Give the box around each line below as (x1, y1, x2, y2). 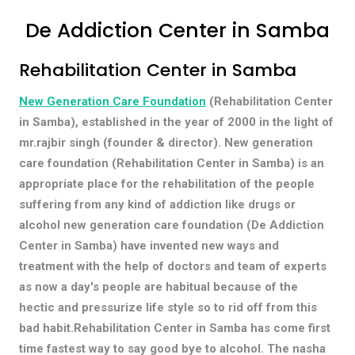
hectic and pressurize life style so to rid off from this (18, 300, 317, 315)
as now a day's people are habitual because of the (18, 279, 298, 294)
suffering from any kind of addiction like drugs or (18, 197, 296, 212)
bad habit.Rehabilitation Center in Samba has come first (18, 320, 330, 335)
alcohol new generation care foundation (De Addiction (18, 217, 324, 232)
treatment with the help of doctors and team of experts (18, 258, 326, 273)
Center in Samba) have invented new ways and (18, 238, 279, 253)
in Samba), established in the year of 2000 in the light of (18, 114, 334, 129)
